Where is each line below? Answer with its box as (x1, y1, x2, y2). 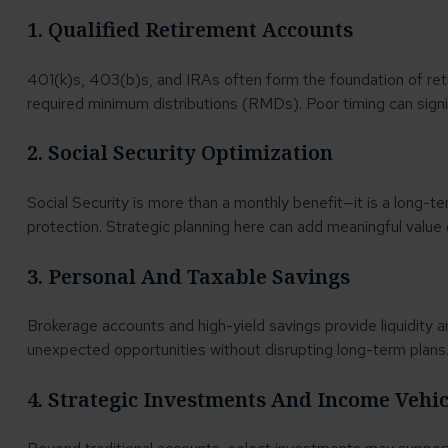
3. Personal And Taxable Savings (26, 262, 350, 290)
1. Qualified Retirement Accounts (26, 16, 353, 44)
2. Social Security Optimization (26, 139, 333, 167)
